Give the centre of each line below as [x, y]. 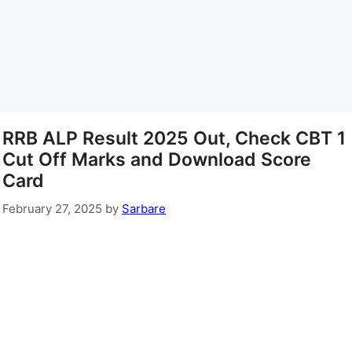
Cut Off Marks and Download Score [157, 160]
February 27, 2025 [52, 208]
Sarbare [144, 208]
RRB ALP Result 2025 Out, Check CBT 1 [174, 139]
